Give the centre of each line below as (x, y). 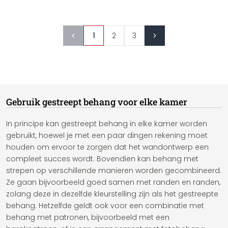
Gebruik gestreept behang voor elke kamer (97, 102)
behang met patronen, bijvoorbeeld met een (88, 217)
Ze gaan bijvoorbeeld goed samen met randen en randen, (113, 182)
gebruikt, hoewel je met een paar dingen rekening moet (107, 135)
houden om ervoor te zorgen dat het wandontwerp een (107, 147)
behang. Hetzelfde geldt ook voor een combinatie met (105, 206)
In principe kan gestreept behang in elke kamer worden (107, 124)
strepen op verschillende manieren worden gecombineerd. (114, 170)
